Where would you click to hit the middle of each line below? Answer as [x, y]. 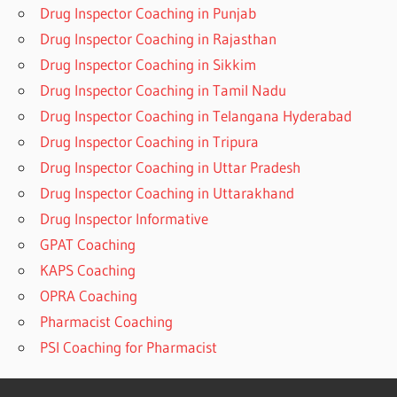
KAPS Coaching [88, 269]
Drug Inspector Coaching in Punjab [148, 12]
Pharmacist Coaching [107, 321]
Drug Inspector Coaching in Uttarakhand [167, 192]
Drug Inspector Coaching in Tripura [150, 141]
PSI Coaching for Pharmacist [129, 346]
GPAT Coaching [88, 244]
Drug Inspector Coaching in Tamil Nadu [163, 90]
